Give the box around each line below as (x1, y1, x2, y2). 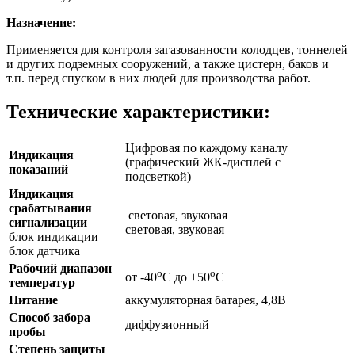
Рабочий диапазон (9, 261, 112, 275)
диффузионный (125, 317, 209, 331)
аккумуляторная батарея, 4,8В (125, 292, 286, 307)
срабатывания (9, 200, 92, 215)
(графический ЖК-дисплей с (125, 155, 281, 169)
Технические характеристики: (6, 101, 270, 122)
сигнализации (9, 215, 87, 229)
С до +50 (162, 269, 210, 284)
